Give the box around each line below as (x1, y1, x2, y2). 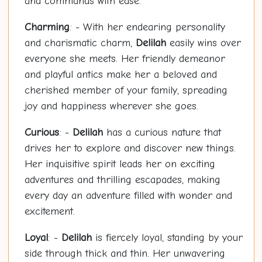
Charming (24, 21, 70, 34)
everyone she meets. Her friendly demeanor (24, 53, 225, 65)
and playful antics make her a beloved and (24, 68, 217, 81)
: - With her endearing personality (69, 21, 225, 34)
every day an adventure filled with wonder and (24, 189, 232, 202)
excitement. (24, 205, 75, 218)
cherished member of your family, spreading (24, 84, 227, 97)
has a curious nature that (102, 126, 221, 139)
